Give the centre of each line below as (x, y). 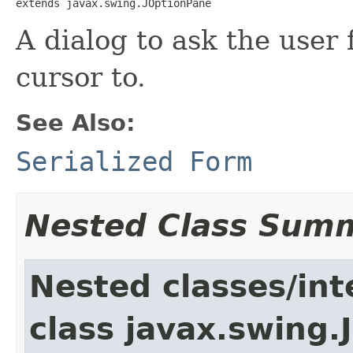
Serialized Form (134, 161)
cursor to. (81, 77)
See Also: (76, 123)
